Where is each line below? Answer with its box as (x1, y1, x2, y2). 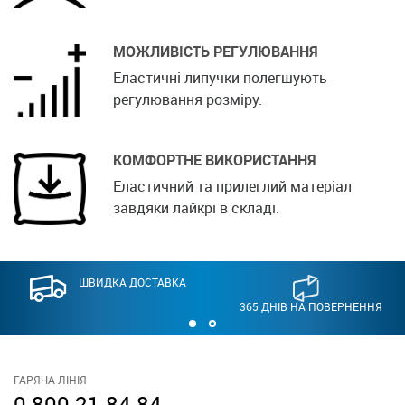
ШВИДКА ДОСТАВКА (78, 275, 186, 290)
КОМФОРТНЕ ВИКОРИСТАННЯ (113, 150, 316, 171)
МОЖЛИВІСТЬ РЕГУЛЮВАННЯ (113, 42, 318, 62)
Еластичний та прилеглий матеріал (113, 176, 352, 197)
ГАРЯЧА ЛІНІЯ (14, 372, 87, 388)
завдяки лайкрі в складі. (113, 198, 279, 219)
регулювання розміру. (113, 89, 262, 110)
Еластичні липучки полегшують (113, 68, 327, 89)
